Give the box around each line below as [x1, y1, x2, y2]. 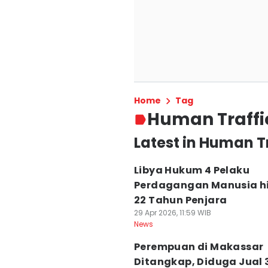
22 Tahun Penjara [134, 193, 227, 207]
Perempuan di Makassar [134, 240, 264, 254]
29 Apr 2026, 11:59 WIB [134, 208, 211, 218]
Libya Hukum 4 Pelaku [134, 163, 249, 177]
